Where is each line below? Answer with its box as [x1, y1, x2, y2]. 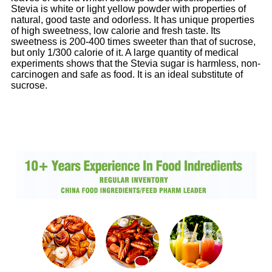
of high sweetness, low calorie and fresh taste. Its [11, 25, 220, 36]
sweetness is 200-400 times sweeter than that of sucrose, [11, 36, 256, 47]
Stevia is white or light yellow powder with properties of [11, 4, 246, 15]
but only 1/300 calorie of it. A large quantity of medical [11, 47, 239, 58]
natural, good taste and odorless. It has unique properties [11, 15, 254, 25]
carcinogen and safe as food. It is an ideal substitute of [11, 69, 243, 80]
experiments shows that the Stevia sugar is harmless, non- [11, 58, 260, 69]
